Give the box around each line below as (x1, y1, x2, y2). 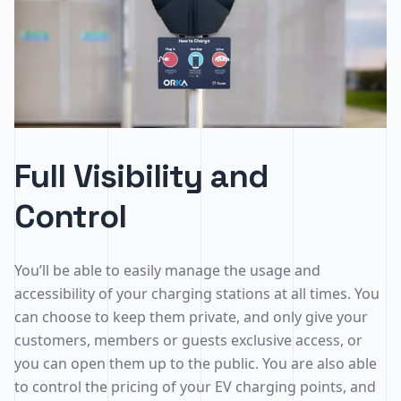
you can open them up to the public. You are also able (14, 354, 377, 373)
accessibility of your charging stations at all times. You (14, 284, 380, 303)
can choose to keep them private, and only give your (14, 307, 368, 327)
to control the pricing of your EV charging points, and (14, 377, 376, 397)
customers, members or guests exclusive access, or (14, 330, 363, 350)
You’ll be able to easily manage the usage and (14, 260, 320, 280)
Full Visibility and (14, 156, 269, 197)
